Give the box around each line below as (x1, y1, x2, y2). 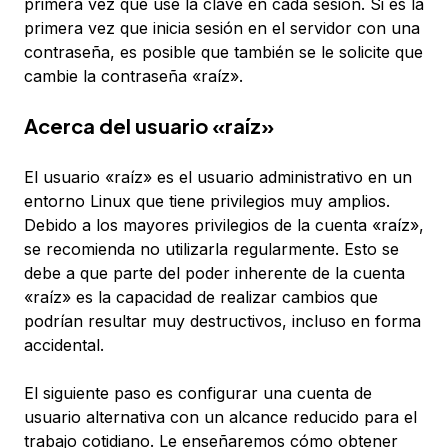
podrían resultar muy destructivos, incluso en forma (24, 311, 421, 332)
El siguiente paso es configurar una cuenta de (24, 383, 372, 404)
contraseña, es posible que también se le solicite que (24, 42, 423, 63)
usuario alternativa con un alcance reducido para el (24, 407, 417, 428)
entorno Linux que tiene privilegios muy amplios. (24, 191, 390, 212)
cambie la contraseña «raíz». (24, 66, 243, 87)
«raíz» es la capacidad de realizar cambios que (24, 287, 378, 308)
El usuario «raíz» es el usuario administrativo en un (24, 167, 412, 188)
